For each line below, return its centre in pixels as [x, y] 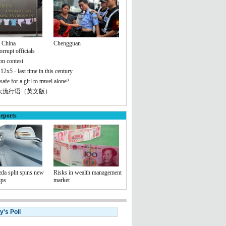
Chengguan [67, 43]
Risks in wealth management [88, 173]
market [62, 180]
